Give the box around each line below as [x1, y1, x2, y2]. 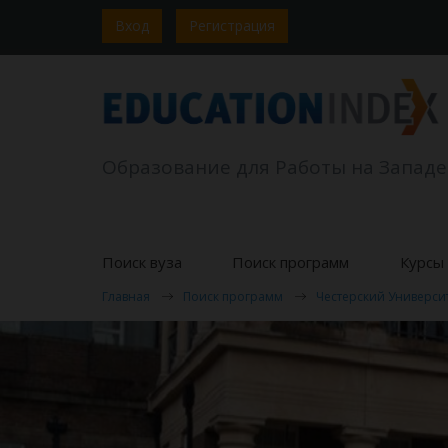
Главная [102, 288, 150, 305]
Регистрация [189, 16, 275, 36]
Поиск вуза [102, 252, 182, 272]
